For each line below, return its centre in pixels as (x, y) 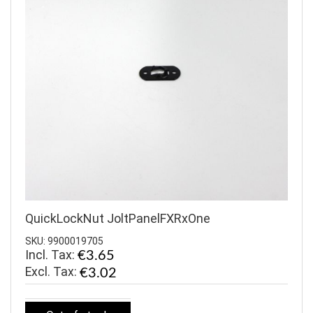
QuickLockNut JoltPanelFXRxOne (118, 219)
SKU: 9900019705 (64, 241)
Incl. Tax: (51, 254)
